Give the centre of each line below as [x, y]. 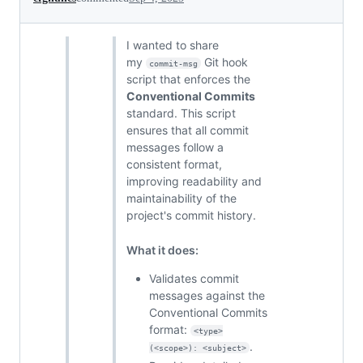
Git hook [226, 62]
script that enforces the [188, 79]
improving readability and [194, 181]
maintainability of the [181, 198]
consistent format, [174, 164]
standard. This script [181, 113]
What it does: [162, 250]
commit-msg [173, 63]
